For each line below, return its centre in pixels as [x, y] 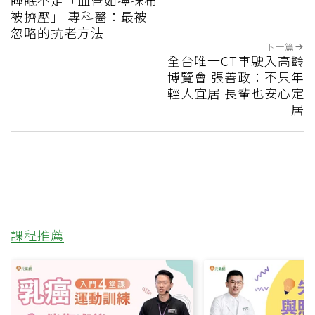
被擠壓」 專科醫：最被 [79, 16]
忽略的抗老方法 [57, 32]
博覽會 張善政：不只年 [236, 76]
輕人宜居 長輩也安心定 [236, 92]
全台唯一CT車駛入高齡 [236, 60]
